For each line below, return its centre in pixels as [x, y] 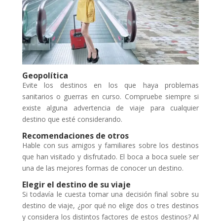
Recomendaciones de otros [75, 136]
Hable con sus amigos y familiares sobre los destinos [110, 146]
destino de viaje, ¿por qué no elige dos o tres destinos [110, 206]
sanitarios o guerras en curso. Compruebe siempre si [110, 97]
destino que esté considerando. [72, 119]
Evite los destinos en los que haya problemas [110, 85]
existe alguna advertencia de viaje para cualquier [110, 108]
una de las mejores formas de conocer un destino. [103, 168]
